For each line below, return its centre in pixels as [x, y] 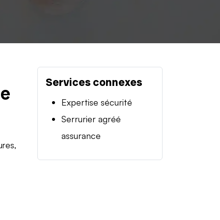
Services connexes [94, 82]
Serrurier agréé [91, 119]
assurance [81, 135]
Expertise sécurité [97, 102]
